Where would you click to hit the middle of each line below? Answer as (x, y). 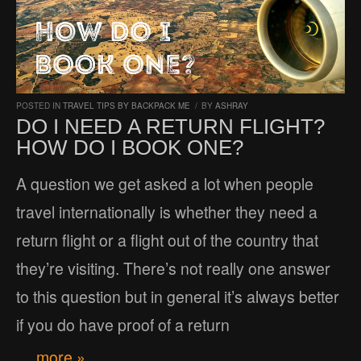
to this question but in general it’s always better (178, 297)
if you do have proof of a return (123, 325)
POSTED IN (39, 106)
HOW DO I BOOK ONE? (130, 148)
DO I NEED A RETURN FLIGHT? (170, 127)
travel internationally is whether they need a (167, 212)
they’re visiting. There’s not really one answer (173, 269)
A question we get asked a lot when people (165, 184)
